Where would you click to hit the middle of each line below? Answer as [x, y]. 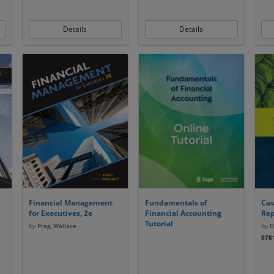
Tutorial [159, 224]
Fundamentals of [176, 203]
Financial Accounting [183, 213]
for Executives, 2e [60, 213]
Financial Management [70, 203]
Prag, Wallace [56, 226]
